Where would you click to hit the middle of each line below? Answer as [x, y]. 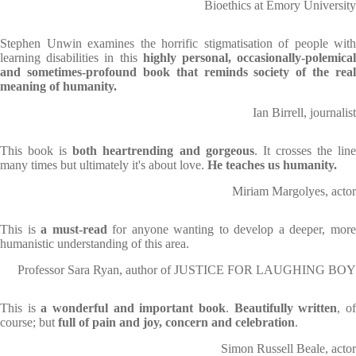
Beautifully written [286, 308]
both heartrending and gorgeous [163, 151]
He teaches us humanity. [272, 165]
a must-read [74, 229]
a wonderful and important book [133, 308]
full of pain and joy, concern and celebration [176, 322]
